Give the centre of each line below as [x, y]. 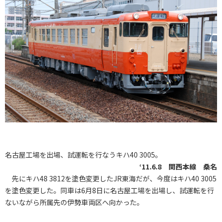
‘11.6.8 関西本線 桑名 [178, 166]
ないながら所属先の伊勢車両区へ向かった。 [74, 202]
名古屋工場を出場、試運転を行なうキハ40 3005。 [83, 154]
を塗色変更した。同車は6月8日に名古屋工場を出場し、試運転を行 [110, 190]
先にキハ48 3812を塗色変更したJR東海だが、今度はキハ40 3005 [111, 178]
